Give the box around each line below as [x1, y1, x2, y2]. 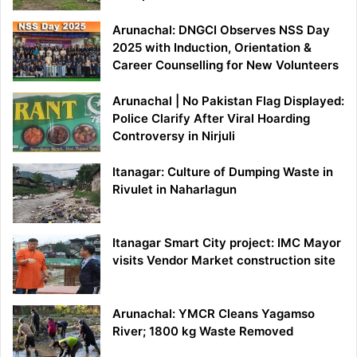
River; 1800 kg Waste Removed [112, 323, 293, 339]
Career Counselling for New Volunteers [112, 57, 339, 73]
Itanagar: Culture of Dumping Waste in [112, 163, 333, 179]
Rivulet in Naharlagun [112, 181, 237, 197]
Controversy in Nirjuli [112, 127, 235, 143]
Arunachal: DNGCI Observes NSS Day [112, 22, 330, 37]
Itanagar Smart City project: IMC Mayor [112, 234, 341, 250]
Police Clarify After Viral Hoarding [112, 110, 310, 126]
